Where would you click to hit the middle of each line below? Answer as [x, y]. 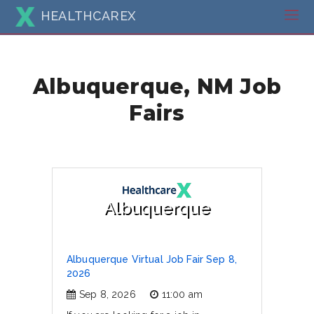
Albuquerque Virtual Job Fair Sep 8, [152, 259]
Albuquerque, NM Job [157, 86]
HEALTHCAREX [88, 15]
